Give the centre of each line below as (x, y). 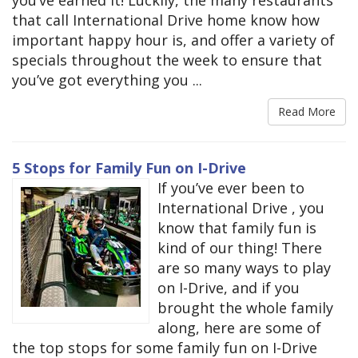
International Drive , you (241, 207)
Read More (307, 111)
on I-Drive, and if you (229, 287)
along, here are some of (239, 327)
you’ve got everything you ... (107, 80)
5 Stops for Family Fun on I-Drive (129, 167)
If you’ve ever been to (231, 187)
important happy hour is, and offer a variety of (173, 40)
